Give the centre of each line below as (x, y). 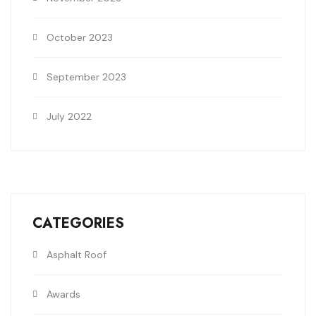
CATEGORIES (78, 224)
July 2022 (69, 117)
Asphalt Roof (77, 255)
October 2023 (80, 38)
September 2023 (86, 77)
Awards (63, 294)
